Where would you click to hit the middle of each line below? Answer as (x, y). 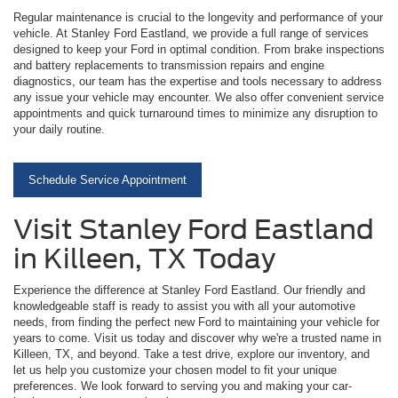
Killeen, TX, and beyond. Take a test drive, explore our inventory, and (191, 354)
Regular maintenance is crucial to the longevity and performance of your (198, 17)
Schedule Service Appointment (107, 179)
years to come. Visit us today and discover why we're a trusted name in (197, 338)
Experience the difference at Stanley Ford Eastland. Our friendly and (189, 290)
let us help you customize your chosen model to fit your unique (175, 370)
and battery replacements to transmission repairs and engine (169, 65)
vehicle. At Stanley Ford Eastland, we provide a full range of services (191, 33)
